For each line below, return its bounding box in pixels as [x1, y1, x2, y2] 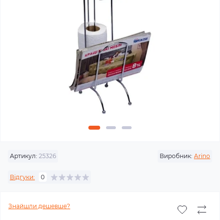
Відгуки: [10, 173, 35, 181]
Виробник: [160, 152, 192, 160]
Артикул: [10, 152, 37, 160]
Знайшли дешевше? [8, 202, 70, 210]
